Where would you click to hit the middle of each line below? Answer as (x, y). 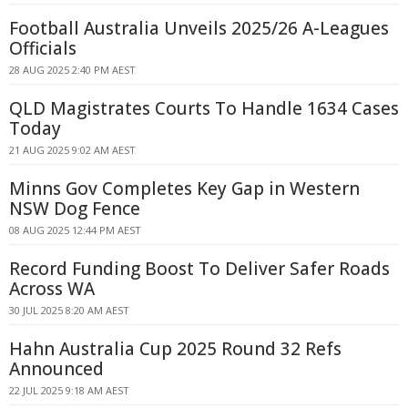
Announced (56, 369)
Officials (43, 48)
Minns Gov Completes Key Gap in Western (184, 189)
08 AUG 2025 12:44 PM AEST (75, 230)
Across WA (52, 289)
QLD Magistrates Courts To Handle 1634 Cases (204, 108)
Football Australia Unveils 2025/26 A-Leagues (199, 28)
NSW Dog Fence (75, 209)
